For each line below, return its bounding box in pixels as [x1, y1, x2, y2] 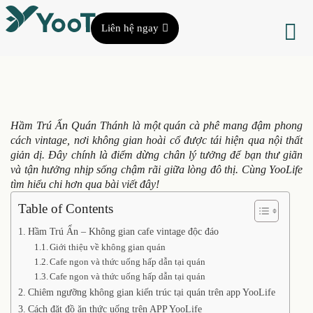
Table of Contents [18, 201, 113, 216]
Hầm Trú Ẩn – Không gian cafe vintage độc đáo [27, 226, 219, 237]
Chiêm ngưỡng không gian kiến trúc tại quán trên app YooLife [27, 286, 275, 298]
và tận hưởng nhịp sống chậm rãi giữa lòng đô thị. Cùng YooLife [10, 163, 303, 175]
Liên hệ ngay [101, 22, 159, 34]
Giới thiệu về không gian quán [50, 242, 166, 252]
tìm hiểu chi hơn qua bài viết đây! [10, 178, 159, 190]
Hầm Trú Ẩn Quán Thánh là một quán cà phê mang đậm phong [10, 119, 303, 131]
